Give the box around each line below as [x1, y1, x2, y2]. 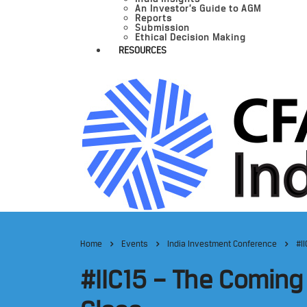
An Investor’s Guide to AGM [135, 3, 261, 14]
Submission [135, 22, 190, 33]
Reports [135, 12, 172, 23]
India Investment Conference [167, 238, 277, 249]
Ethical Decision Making [135, 32, 246, 42]
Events [121, 238, 148, 249]
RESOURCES [119, 45, 167, 56]
